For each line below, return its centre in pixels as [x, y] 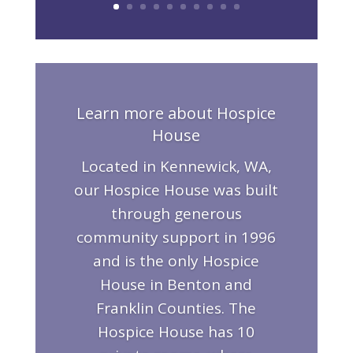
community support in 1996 [176, 238]
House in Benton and [176, 285]
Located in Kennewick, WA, [176, 167]
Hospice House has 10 [176, 332]
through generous [176, 214]
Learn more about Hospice [176, 113]
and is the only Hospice [176, 261]
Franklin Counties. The [176, 308]
